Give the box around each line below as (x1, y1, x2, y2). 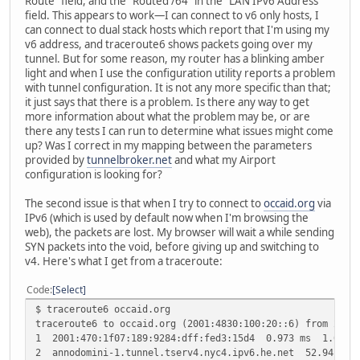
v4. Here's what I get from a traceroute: (25, 254, 223, 269)
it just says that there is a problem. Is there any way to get (25, 95, 309, 110)
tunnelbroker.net (87, 153, 172, 168)
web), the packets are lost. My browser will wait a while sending (25, 225, 334, 240)
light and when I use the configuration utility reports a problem (25, 66, 335, 81)
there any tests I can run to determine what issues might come (25, 124, 333, 139)
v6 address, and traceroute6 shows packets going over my (25, 37, 313, 52)
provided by (25, 153, 87, 168)
